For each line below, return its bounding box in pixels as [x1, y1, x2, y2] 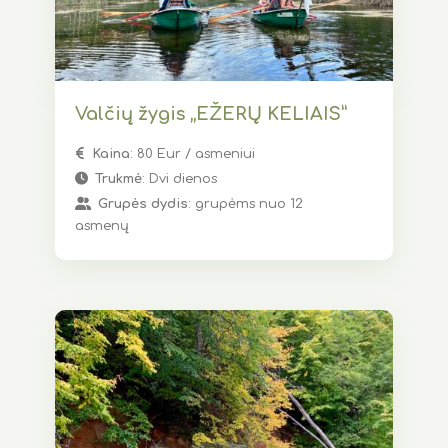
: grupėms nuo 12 [188, 196, 303, 211]
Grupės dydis [98, 196, 188, 211]
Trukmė [95, 171, 142, 186]
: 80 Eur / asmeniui [130, 146, 255, 161]
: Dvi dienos [142, 171, 217, 186]
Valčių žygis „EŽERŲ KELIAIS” [75, 103, 347, 124]
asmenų [75, 218, 129, 233]
